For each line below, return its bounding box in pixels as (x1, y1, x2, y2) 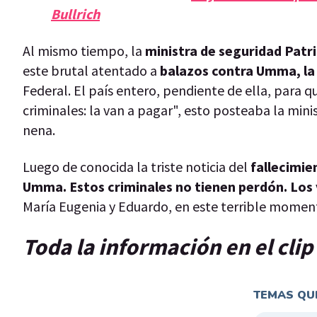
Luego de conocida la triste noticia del (23, 157, 250, 175)
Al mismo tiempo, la (23, 41, 145, 59)
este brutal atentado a (23, 61, 157, 79)
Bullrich (51, 4, 100, 23)
